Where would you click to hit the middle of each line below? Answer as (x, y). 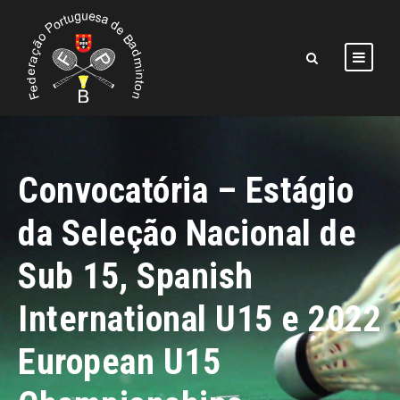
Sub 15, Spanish (136, 276)
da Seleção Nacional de (187, 233)
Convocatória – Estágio (186, 190)
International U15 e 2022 (200, 319)
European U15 (119, 362)
